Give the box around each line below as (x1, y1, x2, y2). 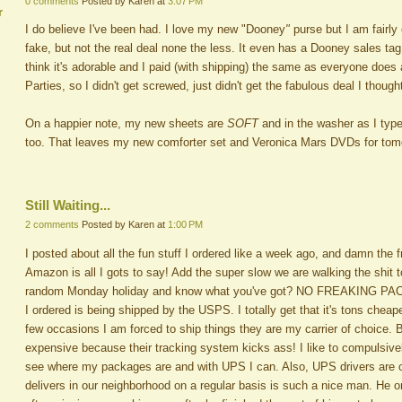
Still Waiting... (25, 197, 110, 213)
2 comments (25, 218, 79, 230)
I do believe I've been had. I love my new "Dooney (25, 22, 285, 37)
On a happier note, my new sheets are (25, 117, 227, 131)
